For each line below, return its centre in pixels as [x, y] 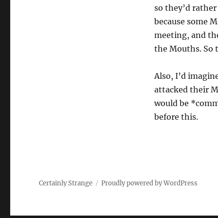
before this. [176, 117]
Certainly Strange [66, 183]
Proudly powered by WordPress [150, 183]
